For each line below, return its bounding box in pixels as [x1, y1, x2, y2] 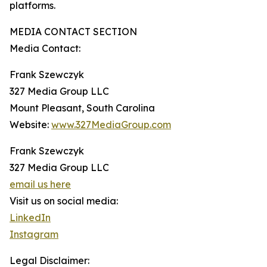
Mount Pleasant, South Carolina [10, 102, 155, 114]
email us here [10, 178, 71, 191]
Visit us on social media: [10, 195, 118, 207]
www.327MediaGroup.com [51, 119, 171, 131]
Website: [10, 119, 51, 131]
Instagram [10, 228, 58, 241]
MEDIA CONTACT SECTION [10, 26, 137, 38]
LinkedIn [10, 212, 51, 224]
